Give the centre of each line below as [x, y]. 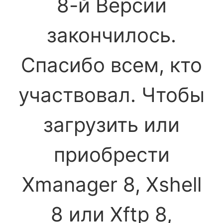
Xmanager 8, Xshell [111, 184]
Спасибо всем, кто [111, 65]
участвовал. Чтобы [111, 95]
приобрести [111, 155]
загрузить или [111, 125]
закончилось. [111, 35]
